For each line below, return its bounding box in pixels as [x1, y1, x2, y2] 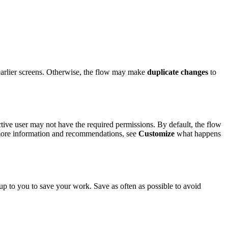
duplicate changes [147, 67, 208, 76]
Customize [138, 129, 175, 138]
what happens [175, 129, 221, 138]
